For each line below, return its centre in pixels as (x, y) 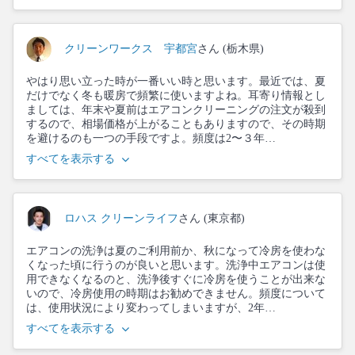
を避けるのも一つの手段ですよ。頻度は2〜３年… (151, 138)
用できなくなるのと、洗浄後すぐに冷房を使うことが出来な (176, 279)
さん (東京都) (212, 218)
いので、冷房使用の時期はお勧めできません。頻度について (176, 294)
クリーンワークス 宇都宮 (131, 49)
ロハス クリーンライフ (121, 218)
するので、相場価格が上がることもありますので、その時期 (176, 124)
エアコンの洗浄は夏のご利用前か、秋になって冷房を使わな (176, 251)
